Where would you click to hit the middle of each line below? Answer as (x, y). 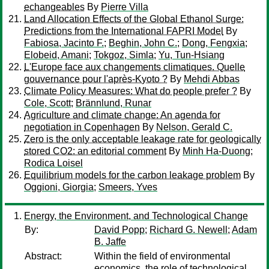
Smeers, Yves (128, 187)
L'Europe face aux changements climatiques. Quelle (134, 67)
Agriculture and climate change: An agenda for (122, 115)
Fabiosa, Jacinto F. (64, 43)
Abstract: (43, 256)
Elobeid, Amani (56, 55)
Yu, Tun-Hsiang (192, 55)
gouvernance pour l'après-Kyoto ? (96, 79)
